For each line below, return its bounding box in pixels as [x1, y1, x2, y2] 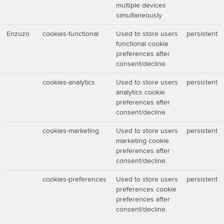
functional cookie [116, 40, 168, 47]
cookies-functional [42, 30, 98, 37]
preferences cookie [116, 186, 176, 193]
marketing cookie [116, 137, 169, 144]
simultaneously [116, 12, 162, 19]
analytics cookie [116, 89, 165, 96]
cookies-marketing [42, 127, 99, 134]
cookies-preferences [42, 176, 106, 183]
